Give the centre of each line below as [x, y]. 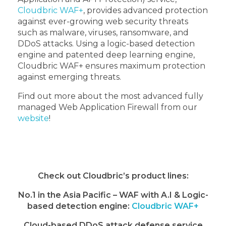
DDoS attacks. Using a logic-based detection [106, 44]
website [33, 119]
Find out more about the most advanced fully [110, 96]
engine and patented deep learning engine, [106, 55]
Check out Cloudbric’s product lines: [113, 176]
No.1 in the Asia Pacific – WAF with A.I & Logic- [113, 195]
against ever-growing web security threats [103, 22]
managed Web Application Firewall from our [107, 107]
